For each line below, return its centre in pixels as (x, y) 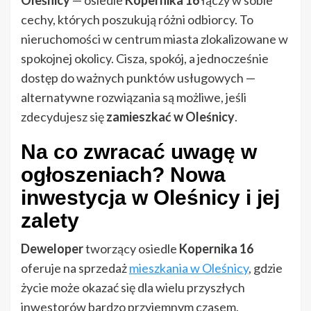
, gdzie (266, 268)
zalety (50, 221)
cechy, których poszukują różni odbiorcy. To (137, 20)
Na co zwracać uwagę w (139, 152)
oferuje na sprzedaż (75, 268)
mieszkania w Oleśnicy (189, 268)
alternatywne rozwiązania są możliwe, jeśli (134, 98)
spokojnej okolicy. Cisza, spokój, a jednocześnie (145, 59)
